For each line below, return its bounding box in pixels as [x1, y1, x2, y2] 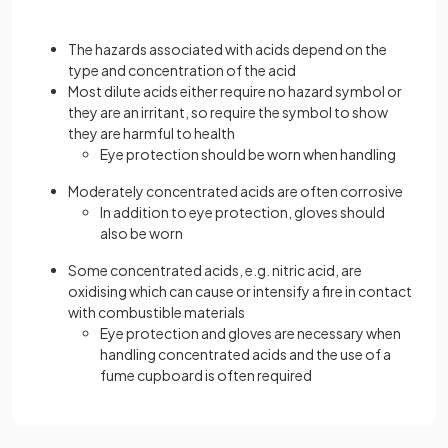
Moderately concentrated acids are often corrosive [68, 182, 403, 201]
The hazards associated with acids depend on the [68, 40, 387, 59]
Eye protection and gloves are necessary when [100, 324, 401, 343]
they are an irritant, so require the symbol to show [68, 103, 388, 122]
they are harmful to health [68, 124, 235, 143]
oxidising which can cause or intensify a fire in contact [68, 282, 412, 301]
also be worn [100, 224, 183, 243]
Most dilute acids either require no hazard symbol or [68, 82, 402, 101]
